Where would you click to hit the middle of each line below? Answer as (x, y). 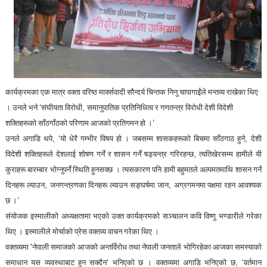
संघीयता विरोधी (61, 107)
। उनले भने (22, 107)
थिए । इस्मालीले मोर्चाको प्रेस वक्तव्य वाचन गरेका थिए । (82, 231)
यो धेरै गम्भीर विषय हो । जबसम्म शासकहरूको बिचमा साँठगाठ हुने (153, 138)
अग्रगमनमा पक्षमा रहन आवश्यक (218, 185)
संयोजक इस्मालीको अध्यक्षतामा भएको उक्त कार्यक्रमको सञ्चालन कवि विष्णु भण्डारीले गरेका (133, 216)
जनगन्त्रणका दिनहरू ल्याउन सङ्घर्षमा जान (109, 185)
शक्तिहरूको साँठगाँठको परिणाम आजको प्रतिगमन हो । (79, 123)
